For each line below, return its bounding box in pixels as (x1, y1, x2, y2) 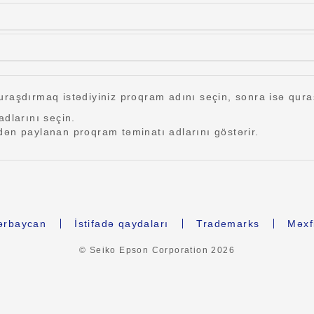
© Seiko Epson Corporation (78, 245, 212, 255)
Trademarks (196, 218, 260, 229)
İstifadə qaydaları (74, 218, 169, 229)
